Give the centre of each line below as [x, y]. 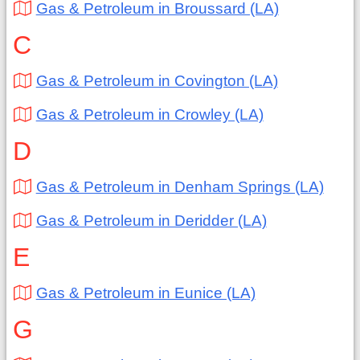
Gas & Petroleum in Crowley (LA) [149, 115]
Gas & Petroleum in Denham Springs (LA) [180, 187]
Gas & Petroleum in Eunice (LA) [145, 293]
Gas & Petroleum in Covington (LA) [157, 81]
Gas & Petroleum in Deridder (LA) [151, 221]
